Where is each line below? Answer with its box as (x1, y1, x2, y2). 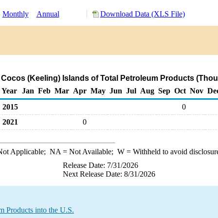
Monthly (2, 10, 29, 18)
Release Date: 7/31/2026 (63, 161, 138, 169)
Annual (36, 10, 59, 18)
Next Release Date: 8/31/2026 (63, 170, 155, 178)
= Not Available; (60, 147, 117, 156)
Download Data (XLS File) (100, 10, 185, 18)
